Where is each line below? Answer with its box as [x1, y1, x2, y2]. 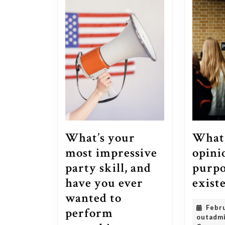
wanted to [65, 190, 122, 207]
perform [65, 205, 113, 222]
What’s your [65, 130, 135, 147]
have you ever [65, 175, 143, 192]
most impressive [65, 145, 157, 162]
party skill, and [65, 160, 151, 177]
